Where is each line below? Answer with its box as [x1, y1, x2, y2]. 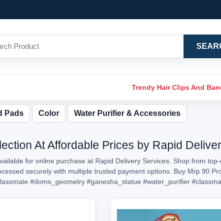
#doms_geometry [30, 178, 85, 185]
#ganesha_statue [87, 178, 141, 185]
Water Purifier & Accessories [74, 109, 181, 117]
